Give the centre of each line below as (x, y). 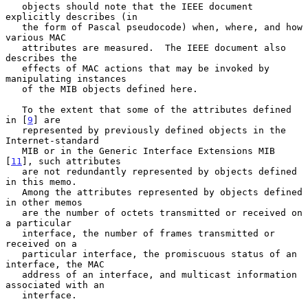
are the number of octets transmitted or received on (14, 212)
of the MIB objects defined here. (14, 89)
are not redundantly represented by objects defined (14, 171)
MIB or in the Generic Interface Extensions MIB (14, 151)
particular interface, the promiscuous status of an (14, 254)
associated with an (55, 285)
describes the (41, 58)
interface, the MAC (55, 264)
